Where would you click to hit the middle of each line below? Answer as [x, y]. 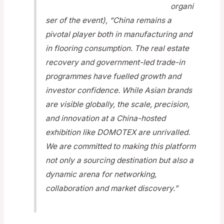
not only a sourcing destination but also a [120, 160]
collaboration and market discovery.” [112, 188]
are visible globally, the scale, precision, [118, 104]
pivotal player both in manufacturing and [119, 34]
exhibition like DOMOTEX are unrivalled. [118, 132]
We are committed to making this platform [121, 146]
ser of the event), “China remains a [109, 20]
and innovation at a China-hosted [106, 118]
